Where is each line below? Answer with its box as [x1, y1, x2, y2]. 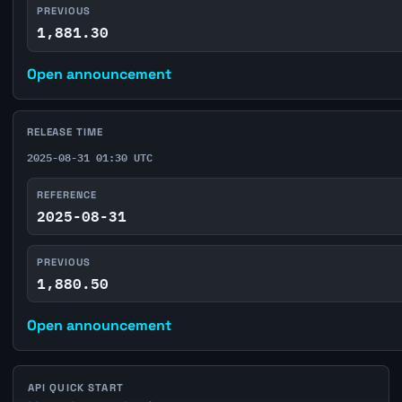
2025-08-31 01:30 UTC [26, 148, 153, 167]
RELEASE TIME [26, 125, 103, 138]
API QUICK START [27, 381, 124, 395]
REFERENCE [37, 188, 98, 202]
